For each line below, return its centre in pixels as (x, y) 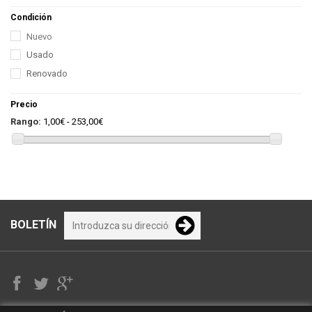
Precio (24, 104)
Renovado (47, 73)
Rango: (26, 121)
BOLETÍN (33, 224)
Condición (31, 17)
